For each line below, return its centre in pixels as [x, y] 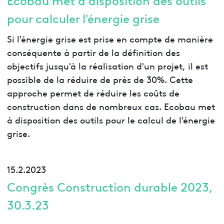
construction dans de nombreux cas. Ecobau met [111, 105]
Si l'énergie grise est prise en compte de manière [110, 38]
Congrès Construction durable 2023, [109, 186]
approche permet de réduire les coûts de [93, 92]
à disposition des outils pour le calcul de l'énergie [111, 119]
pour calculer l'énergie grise [83, 17]
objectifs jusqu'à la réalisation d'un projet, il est [107, 65]
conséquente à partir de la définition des [93, 51]
